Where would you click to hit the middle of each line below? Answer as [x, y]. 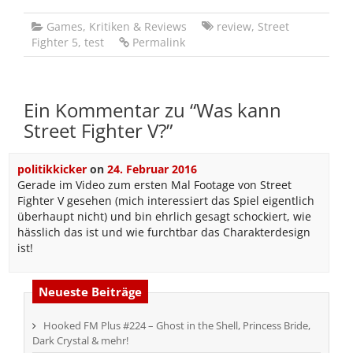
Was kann [239, 110]
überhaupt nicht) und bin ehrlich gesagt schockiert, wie [164, 216]
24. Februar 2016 [152, 169]
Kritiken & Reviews [138, 26]
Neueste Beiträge [90, 292]
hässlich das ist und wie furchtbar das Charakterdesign [163, 232]
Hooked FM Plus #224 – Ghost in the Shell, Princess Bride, [177, 325]
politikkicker [52, 169]
